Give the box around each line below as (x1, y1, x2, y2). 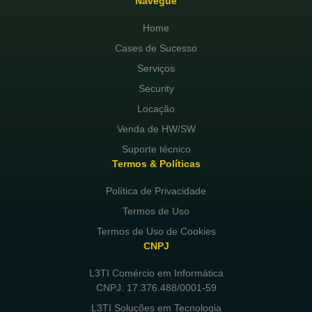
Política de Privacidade (106, 185, 206, 197)
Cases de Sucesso (115, 42, 197, 54)
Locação (137, 103, 175, 115)
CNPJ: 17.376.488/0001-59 (95, 282, 217, 294)
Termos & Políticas (111, 158, 201, 170)
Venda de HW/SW (116, 123, 196, 135)
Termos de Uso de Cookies (96, 226, 216, 237)
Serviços (137, 63, 175, 75)
